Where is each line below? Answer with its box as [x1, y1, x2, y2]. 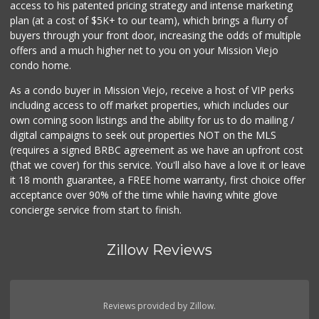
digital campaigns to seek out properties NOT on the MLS [10, 127, 277, 142]
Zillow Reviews [107, 241, 212, 258]
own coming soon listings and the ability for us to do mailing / [10, 113, 295, 127]
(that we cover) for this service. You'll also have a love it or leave [10, 157, 306, 172]
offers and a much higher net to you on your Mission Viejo [10, 43, 279, 57]
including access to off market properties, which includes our [10, 98, 289, 112]
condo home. [10, 58, 72, 72]
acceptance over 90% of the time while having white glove [10, 187, 278, 202]
